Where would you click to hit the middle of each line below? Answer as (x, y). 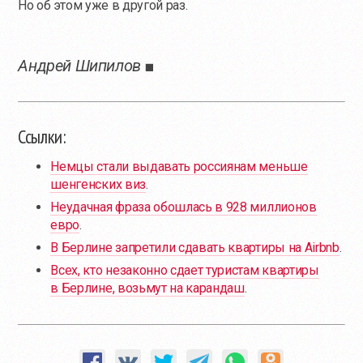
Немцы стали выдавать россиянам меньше (179, 166)
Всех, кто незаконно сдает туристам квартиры (185, 270)
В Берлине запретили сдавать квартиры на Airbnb (195, 247)
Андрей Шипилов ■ (86, 65)
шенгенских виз (98, 184)
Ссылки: (42, 136)
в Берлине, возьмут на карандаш (147, 288)
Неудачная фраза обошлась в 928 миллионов (184, 207)
